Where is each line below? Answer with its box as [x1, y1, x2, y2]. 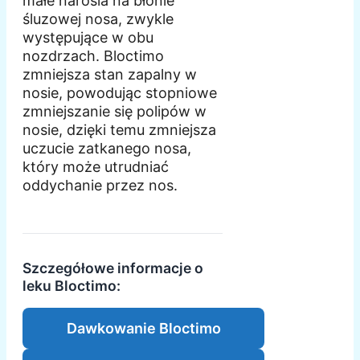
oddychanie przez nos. [22, 176, 178, 194]
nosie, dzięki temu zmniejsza [22, 121, 216, 138]
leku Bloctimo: [22, 276, 121, 294]
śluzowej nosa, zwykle [22, 10, 174, 27]
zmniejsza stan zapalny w [22, 65, 197, 83]
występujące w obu [22, 28, 153, 46]
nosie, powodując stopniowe [22, 84, 217, 101]
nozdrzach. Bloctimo [22, 47, 164, 64]
